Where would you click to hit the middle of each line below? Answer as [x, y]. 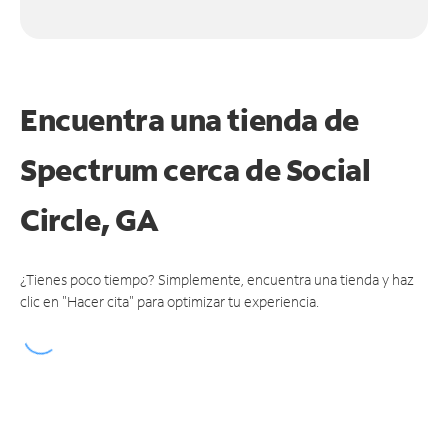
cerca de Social [267, 169]
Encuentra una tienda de [189, 119]
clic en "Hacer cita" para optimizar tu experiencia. [169, 301]
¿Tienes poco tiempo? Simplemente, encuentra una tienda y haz [217, 279]
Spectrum [92, 169]
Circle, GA [89, 219]
